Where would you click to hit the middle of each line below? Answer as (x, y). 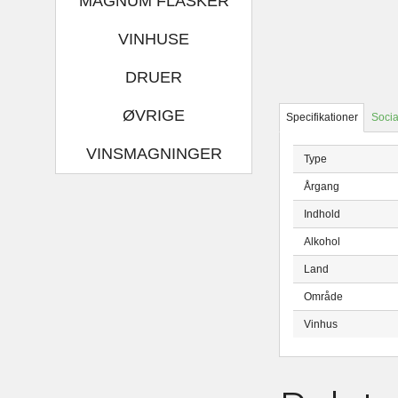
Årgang (321, 186)
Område (323, 296)
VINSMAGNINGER (154, 153)
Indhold (322, 214)
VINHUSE (154, 39)
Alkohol (322, 241)
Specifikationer (322, 118)
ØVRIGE (154, 115)
